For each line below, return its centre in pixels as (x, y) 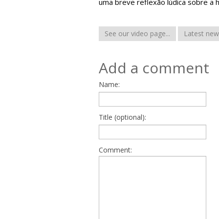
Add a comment (154, 68)
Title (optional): (122, 117)
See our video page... (137, 33)
